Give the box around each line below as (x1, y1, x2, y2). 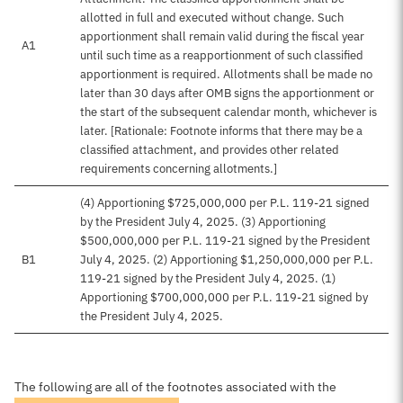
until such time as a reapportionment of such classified (80, 48, 363, 63)
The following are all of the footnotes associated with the (14, 379, 336, 395)
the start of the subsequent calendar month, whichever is (80, 104, 377, 120)
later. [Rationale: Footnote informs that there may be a (80, 123, 363, 139)
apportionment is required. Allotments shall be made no (80, 67, 372, 82)
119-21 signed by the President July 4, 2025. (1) (80, 271, 336, 286)
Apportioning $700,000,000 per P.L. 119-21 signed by (80, 290, 368, 305)
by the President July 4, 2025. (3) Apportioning (80, 214, 326, 229)
